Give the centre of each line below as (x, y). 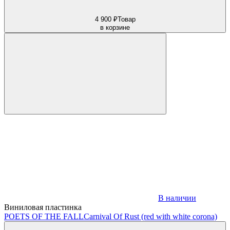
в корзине (115, 27)
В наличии (177, 198)
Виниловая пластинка (43, 207)
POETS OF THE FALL (44, 216)
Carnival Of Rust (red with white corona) (150, 216)
